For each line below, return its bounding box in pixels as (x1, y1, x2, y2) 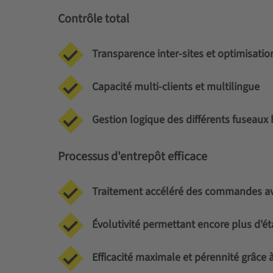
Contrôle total (57, 10, 129, 27)
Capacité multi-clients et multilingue (91, 79, 260, 94)
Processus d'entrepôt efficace (57, 148, 207, 165)
